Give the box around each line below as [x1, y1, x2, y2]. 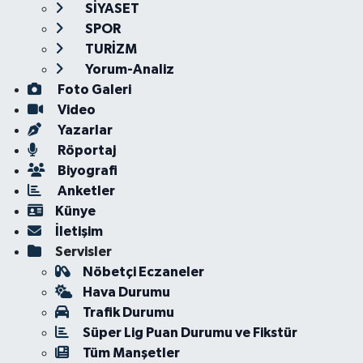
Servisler [54, 245, 112, 258]
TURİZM [82, 42, 137, 56]
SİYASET [82, 2, 139, 15]
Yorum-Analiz [82, 62, 174, 76]
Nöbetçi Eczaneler [82, 265, 204, 279]
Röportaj [54, 143, 116, 157]
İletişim [54, 224, 103, 238]
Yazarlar [54, 123, 113, 137]
